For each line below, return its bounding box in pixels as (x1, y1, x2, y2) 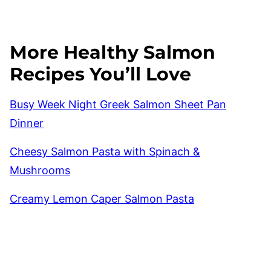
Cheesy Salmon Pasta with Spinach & (10, 145, 200, 158)
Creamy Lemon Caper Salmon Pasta (10, 192, 194, 205)
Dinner (10, 117, 44, 129)
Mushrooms (10, 164, 70, 177)
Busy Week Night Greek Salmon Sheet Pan (10, 98, 226, 111)
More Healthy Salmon (10, 41, 215, 64)
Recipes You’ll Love (10, 63, 191, 85)
